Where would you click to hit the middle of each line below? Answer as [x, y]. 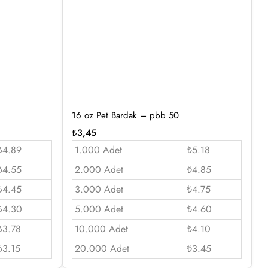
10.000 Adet [101, 229]
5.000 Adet [99, 209]
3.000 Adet [99, 189]
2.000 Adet [99, 169]
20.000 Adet [102, 248]
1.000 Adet [98, 150]
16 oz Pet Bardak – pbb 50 [125, 115]
